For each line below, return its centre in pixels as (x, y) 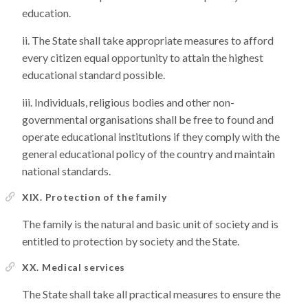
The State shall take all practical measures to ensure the (151, 294)
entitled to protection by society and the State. (131, 241)
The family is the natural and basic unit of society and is (150, 224)
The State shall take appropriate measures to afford (153, 40)
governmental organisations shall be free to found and (148, 119)
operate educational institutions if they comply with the (151, 136)
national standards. (66, 171)
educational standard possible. (93, 75)
